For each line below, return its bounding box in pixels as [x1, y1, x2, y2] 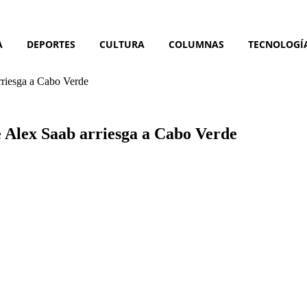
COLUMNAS [169, 38, 224, 51]
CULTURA [99, 38, 145, 51]
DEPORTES [27, 38, 75, 51]
